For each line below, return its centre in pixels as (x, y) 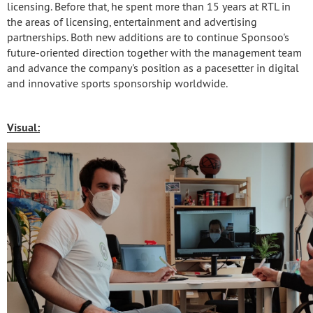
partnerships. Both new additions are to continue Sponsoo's (148, 37)
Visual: (23, 128)
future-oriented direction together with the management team (154, 52)
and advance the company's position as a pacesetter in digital (153, 68)
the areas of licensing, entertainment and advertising (132, 22)
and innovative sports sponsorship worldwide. (117, 83)
